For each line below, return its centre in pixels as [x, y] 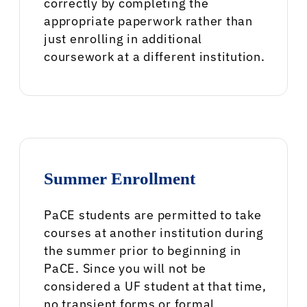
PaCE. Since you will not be [125, 268]
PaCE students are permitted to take [153, 214]
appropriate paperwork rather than [148, 21]
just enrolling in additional [123, 39]
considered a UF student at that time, [155, 286]
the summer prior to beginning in [143, 250]
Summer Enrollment [120, 178]
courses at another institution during [154, 232]
